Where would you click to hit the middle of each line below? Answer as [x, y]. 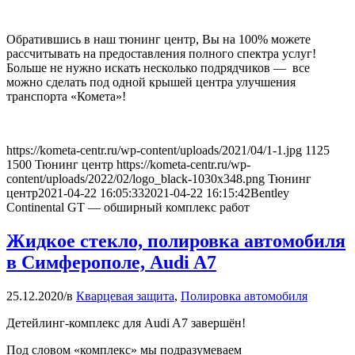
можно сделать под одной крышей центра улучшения [151, 82]
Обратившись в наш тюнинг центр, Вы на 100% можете [158, 39]
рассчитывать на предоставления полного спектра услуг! [161, 53]
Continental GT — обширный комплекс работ [128, 207]
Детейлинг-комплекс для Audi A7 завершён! [126, 323]
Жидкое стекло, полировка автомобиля [176, 240]
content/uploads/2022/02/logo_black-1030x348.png [136, 178]
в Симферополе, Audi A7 [111, 262]
